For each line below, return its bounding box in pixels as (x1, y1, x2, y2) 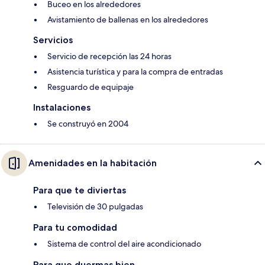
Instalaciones (33, 102, 91, 114)
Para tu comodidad (33, 222, 117, 234)
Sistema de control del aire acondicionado (47, 238, 201, 250)
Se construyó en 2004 (47, 118, 128, 130)
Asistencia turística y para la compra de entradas (47, 66, 223, 77)
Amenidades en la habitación (28, 157, 157, 169)
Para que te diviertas (33, 185, 126, 196)
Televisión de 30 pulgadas (47, 201, 143, 212)
